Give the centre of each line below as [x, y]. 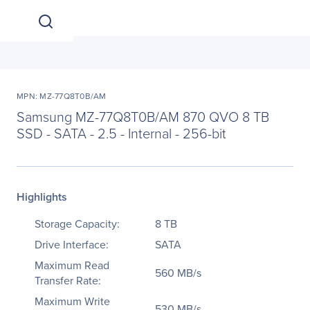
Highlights [42, 197]
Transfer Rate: [68, 280]
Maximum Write [72, 301]
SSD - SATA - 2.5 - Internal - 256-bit [121, 133]
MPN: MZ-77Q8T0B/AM [62, 96]
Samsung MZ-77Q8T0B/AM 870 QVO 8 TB [143, 116]
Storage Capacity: [77, 224]
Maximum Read [72, 265]
